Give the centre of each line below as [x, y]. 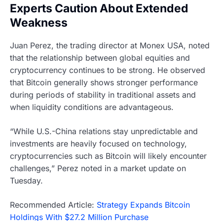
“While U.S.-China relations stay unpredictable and [104, 131]
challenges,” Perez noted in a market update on [98, 168]
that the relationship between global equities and [100, 57]
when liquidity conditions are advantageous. [92, 107]
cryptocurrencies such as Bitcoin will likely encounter [108, 156]
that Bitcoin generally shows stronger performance [104, 82]
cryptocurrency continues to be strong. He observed [108, 70]
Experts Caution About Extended [99, 9]
